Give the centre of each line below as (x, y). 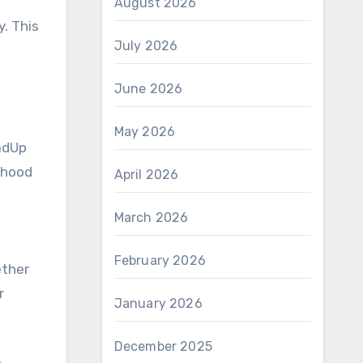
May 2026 (145, 132)
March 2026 (151, 218)
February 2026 (160, 261)
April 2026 (146, 175)
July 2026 (146, 46)
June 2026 (148, 89)
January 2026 (158, 303)
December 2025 (163, 346)
